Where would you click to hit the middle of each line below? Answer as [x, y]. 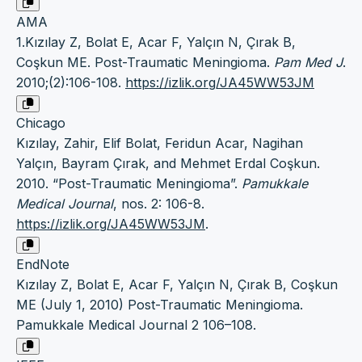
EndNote [43, 265]
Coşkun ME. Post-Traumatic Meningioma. [145, 63]
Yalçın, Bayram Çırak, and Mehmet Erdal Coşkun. [168, 164]
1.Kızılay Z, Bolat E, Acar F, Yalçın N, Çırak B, [156, 42]
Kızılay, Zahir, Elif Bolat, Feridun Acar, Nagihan [160, 143]
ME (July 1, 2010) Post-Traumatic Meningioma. [160, 305]
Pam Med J [308, 63]
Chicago [41, 123]
